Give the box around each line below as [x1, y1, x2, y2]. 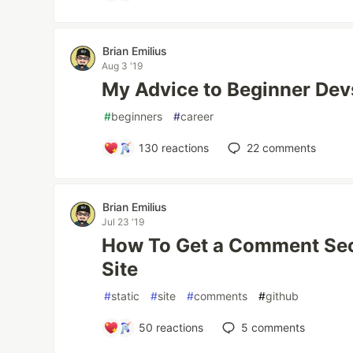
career [180, 110, 214, 124]
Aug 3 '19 [102, 60, 143, 72]
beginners [111, 110, 163, 124]
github [266, 289, 299, 303]
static [111, 289, 140, 303]
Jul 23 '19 [102, 216, 145, 229]
